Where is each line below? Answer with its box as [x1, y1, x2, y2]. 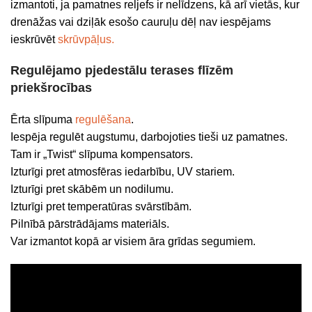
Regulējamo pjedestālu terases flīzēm [10, 63, 233, 77]
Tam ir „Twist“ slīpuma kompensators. [10, 148, 193, 160]
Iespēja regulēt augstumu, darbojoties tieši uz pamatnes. [10, 131, 288, 143]
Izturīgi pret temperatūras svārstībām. [10, 201, 192, 212]
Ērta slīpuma [10, 114, 75, 125]
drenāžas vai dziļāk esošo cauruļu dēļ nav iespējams [10, 16, 271, 28]
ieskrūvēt [10, 33, 58, 45]
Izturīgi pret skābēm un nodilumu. [10, 183, 173, 195]
